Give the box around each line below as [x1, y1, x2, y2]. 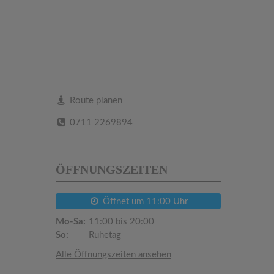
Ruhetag [86, 230, 121, 240]
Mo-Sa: [56, 217, 86, 226]
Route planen [67, 95, 123, 105]
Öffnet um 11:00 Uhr [100, 196, 188, 206]
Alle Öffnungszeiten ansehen [56, 250, 171, 259]
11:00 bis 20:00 [86, 217, 154, 226]
